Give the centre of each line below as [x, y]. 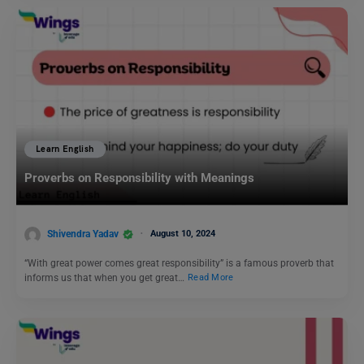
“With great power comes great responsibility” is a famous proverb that [179, 263]
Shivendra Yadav [83, 234]
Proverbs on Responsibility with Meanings [139, 178]
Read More [211, 278]
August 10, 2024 [183, 233]
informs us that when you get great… [106, 277]
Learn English [65, 149]
